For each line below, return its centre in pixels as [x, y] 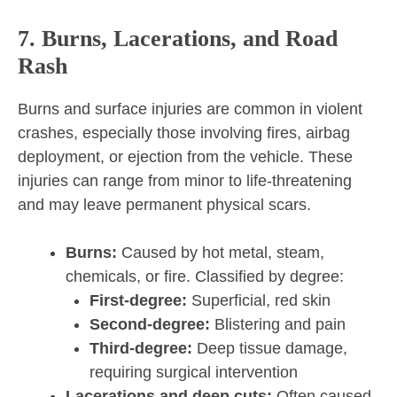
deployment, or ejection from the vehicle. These [185, 157]
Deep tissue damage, [270, 349]
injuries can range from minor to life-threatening [185, 181]
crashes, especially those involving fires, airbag [184, 133]
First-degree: [138, 301]
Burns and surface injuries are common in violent [190, 109]
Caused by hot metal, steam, [221, 253]
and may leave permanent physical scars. [164, 205]
